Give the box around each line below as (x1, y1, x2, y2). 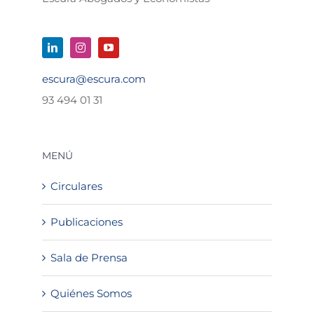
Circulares (50, 179, 102, 193)
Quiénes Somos (50, 286, 132, 300)
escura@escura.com (42, 72, 146, 86)
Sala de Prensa (50, 250, 128, 264)
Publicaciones (50, 214, 123, 228)
